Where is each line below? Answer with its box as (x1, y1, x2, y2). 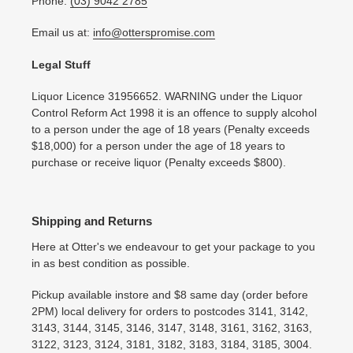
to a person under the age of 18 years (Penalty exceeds (32, 123, 310, 136)
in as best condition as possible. (32, 256, 190, 269)
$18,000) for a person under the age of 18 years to (32, 139, 285, 153)
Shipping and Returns (32, 214, 152, 229)
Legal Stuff (32, 58, 91, 71)
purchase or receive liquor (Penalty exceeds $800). (32, 156, 286, 169)
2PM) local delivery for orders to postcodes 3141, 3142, (32, 305, 308, 318)
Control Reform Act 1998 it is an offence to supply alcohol (32, 106, 317, 120)
